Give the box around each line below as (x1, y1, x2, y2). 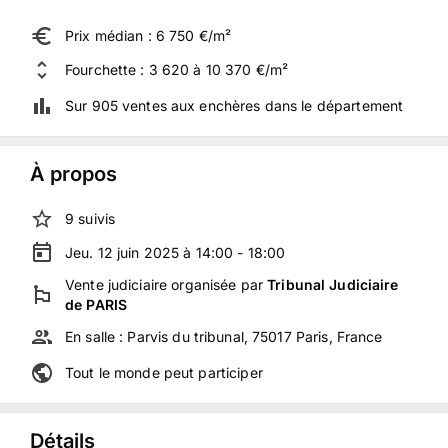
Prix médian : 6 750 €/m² (65, 27, 232, 44)
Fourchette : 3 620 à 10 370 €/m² (65, 61, 289, 78)
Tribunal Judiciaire (267, 276, 399, 293)
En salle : (65, 328, 128, 345)
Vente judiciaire (65, 276, 168, 293)
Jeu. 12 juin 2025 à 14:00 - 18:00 (65, 244, 286, 261)
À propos (30, 162, 117, 186)
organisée (167, 276, 237, 293)
